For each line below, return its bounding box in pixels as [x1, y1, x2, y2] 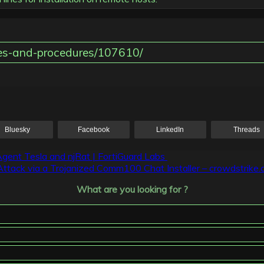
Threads [233, 126, 260, 134]
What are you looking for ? [76, 183, 188, 196]
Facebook [78, 126, 110, 134]
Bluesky [5, 126, 31, 134]
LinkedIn [156, 126, 184, 134]
